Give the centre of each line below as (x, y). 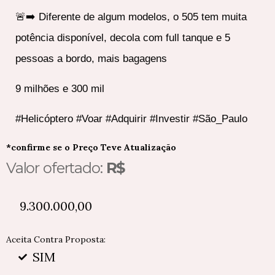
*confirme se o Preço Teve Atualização (91, 147)
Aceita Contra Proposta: (56, 239)
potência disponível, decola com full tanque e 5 (123, 38)
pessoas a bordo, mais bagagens (91, 59)
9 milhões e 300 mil (60, 89)
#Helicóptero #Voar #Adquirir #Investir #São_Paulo (131, 119)
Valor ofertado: (56, 168)
